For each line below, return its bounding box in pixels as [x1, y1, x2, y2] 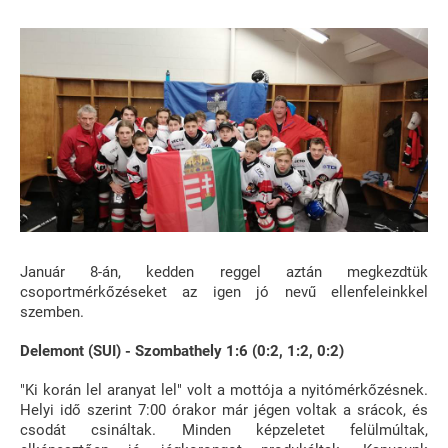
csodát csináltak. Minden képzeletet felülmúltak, [20, 420, 428, 439]
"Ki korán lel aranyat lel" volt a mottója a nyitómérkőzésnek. [20, 380, 428, 399]
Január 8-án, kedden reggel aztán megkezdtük [20, 262, 428, 281]
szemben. [20, 302, 84, 321]
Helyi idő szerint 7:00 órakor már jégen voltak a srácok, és [20, 400, 428, 419]
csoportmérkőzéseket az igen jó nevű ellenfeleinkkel [20, 282, 428, 301]
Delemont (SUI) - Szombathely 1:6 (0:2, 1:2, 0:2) [20, 341, 344, 360]
